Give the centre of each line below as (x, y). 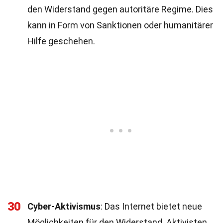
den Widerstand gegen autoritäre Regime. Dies (120, 9)
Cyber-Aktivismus (64, 206)
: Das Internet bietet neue (151, 206)
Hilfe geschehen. (61, 41)
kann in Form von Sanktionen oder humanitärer (120, 25)
